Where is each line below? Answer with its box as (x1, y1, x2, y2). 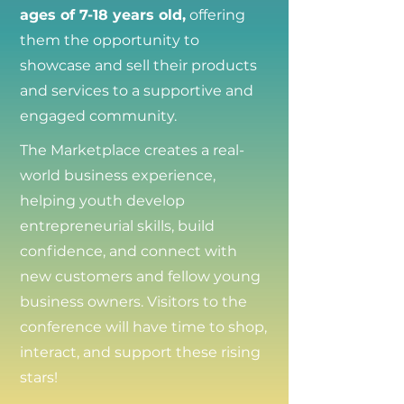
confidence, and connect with (20, 243, 237, 260)
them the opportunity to (20, 32, 199, 49)
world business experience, (20, 167, 216, 184)
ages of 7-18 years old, (20, 6, 186, 23)
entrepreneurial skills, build (20, 217, 215, 234)
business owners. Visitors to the (20, 293, 247, 310)
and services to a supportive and (20, 82, 253, 99)
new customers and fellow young (20, 268, 261, 285)
